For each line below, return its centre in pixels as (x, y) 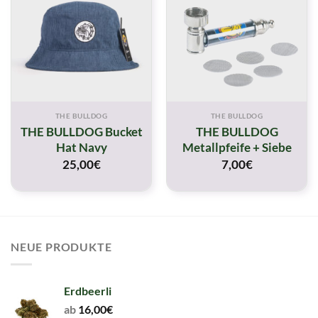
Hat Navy (81, 147)
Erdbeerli (88, 290)
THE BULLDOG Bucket (81, 131)
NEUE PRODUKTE (61, 247)
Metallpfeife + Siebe (237, 147)
